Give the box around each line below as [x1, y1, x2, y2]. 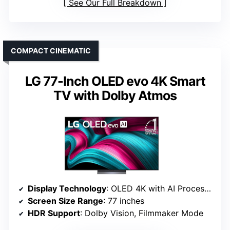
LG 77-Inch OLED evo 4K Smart [25, 73, 205, 89]
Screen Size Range [28, 196, 103, 206]
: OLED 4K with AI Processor [106, 183, 204, 194]
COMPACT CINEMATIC [11, 46, 91, 55]
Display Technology [28, 183, 106, 194]
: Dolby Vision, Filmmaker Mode [80, 208, 203, 219]
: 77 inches [103, 196, 144, 206]
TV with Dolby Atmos [53, 88, 177, 104]
